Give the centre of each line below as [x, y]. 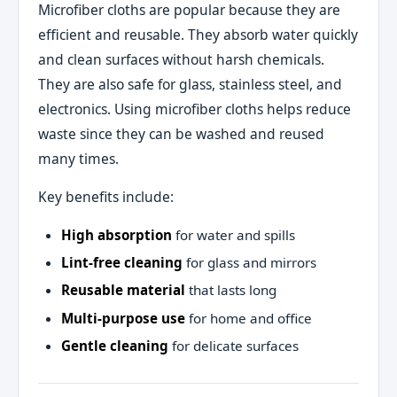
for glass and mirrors [249, 263]
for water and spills [233, 234]
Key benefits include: [106, 197]
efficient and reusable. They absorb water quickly [198, 34]
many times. [79, 158]
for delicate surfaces [233, 346]
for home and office [248, 318]
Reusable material [123, 290]
